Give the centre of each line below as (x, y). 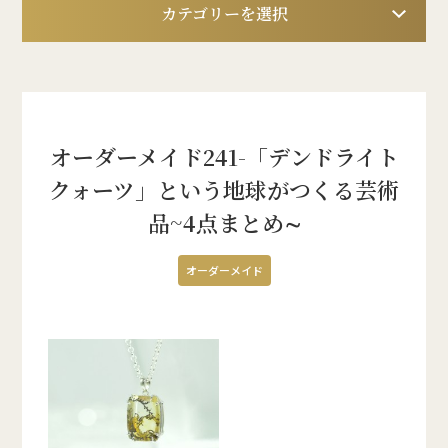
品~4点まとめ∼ (224, 222)
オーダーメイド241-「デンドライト (224, 156)
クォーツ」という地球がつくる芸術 (224, 189)
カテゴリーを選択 (224, 13)
